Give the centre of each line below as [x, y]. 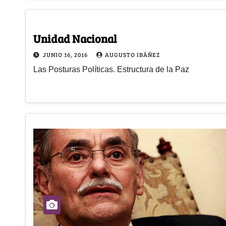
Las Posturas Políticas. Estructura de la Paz [111, 69]
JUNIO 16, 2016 [66, 54]
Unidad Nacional [75, 38]
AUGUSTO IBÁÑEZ [132, 54]
